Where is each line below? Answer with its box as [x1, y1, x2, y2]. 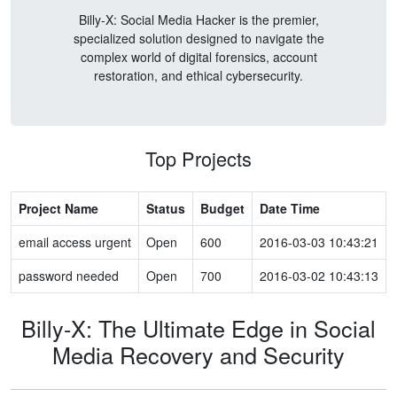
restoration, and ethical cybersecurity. [94, 66, 303, 84]
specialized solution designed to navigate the [73, 29, 324, 47]
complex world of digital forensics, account [80, 48, 317, 66]
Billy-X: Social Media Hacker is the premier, [78, 11, 319, 28]
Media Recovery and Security [52, 339, 345, 370]
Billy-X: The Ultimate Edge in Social [21, 312, 376, 344]
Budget [200, 199, 245, 217]
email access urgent [19, 233, 131, 251]
